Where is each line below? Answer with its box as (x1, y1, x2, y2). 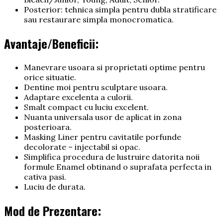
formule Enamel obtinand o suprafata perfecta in (24, 162, 212, 172)
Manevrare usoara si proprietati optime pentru (24, 62, 205, 73)
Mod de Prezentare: (4, 201, 101, 220)
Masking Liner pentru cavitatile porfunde (24, 132, 181, 142)
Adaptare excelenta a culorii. (24, 92, 133, 103)
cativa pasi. (24, 172, 66, 182)
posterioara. (24, 122, 72, 132)
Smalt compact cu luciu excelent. (24, 102, 149, 112)
